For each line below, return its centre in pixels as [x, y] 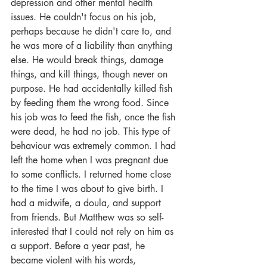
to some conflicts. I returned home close [92, 174]
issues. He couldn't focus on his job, [85, 17]
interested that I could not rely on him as [94, 232]
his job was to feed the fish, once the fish [94, 117]
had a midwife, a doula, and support [87, 203]
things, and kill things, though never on [91, 74]
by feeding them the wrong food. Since [91, 103]
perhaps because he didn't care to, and [92, 31]
